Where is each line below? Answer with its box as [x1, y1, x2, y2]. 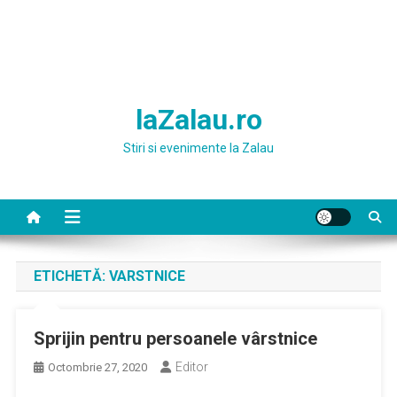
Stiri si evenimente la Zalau [123, 141, 274, 155]
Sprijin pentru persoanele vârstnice [33, 328, 317, 349]
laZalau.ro [135, 103, 262, 136]
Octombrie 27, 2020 [47, 361, 147, 374]
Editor [175, 360, 208, 374]
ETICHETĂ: [33, 268, 109, 284]
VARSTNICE [108, 268, 185, 284]
